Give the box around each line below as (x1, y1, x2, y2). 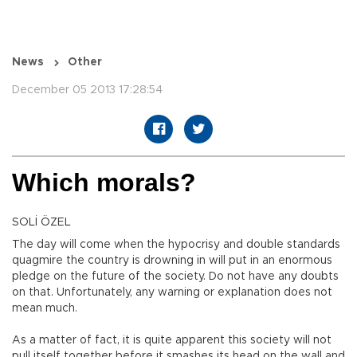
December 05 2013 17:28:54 (12, 84, 163, 96)
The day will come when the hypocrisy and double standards (12, 239, 340, 251)
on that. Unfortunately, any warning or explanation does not (12, 287, 332, 299)
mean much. (12, 303, 77, 315)
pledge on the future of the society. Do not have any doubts (12, 271, 339, 283)
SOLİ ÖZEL (12, 217, 71, 229)
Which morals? (12, 168, 196, 198)
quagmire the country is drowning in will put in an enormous (12, 255, 332, 267)
